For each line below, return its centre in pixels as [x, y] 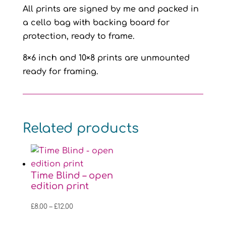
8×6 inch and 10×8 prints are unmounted [106, 58]
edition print [60, 186]
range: [84, 219]
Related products [80, 128]
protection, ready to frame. [78, 36]
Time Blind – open [72, 176]
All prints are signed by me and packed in [110, 9]
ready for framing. [60, 72]
